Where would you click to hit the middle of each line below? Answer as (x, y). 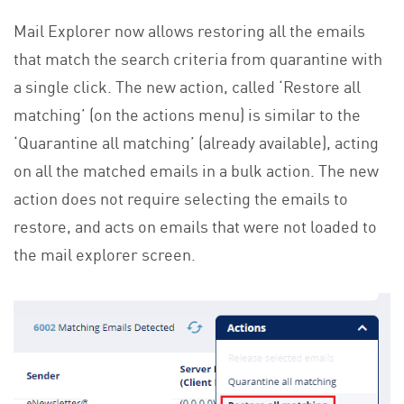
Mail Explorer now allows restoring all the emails (189, 30)
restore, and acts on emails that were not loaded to (195, 226)
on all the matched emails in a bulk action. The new (196, 170)
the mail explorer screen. (105, 254)
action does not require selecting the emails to (181, 198)
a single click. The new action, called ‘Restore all (187, 86)
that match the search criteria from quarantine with (198, 58)
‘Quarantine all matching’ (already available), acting (196, 142)
